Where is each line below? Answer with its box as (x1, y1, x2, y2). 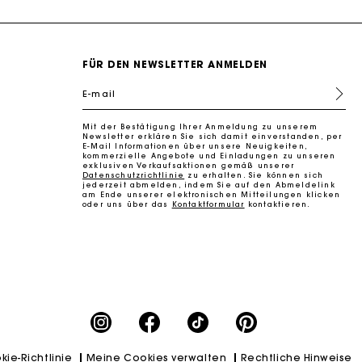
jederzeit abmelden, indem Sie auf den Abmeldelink (82, 179, 335, 189)
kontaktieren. (244, 199, 311, 208)
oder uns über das (82, 199, 172, 208)
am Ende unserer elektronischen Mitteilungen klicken (82, 189, 341, 199)
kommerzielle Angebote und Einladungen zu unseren (82, 150, 336, 160)
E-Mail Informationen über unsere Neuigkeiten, (82, 141, 307, 150)
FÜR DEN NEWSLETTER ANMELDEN (82, 57, 267, 70)
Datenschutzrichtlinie (82, 170, 185, 179)
